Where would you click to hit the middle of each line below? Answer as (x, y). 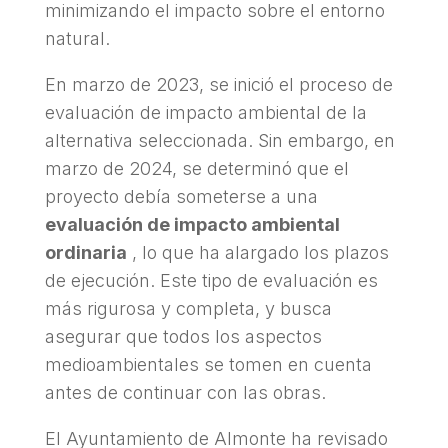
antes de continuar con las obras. (185, 392)
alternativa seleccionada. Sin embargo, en (219, 140)
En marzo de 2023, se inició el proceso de (218, 84)
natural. (77, 38)
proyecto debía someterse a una (181, 196)
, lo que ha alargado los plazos (257, 252)
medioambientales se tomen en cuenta (208, 364)
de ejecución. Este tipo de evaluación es (211, 280)
